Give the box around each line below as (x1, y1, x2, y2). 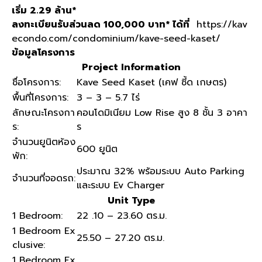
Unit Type (107, 194, 155, 208)
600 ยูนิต (77, 142, 118, 156)
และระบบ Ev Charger (77, 178, 164, 192)
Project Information (81, 60, 181, 74)
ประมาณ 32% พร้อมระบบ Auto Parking (77, 164, 244, 178)
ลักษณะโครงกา (12, 106, 75, 120)
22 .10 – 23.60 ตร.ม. (77, 209, 167, 223)
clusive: (12, 238, 45, 252)
